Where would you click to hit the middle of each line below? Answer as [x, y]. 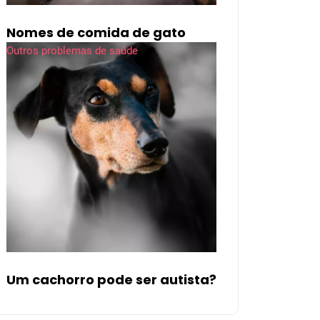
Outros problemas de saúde [72, 50]
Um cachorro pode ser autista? [111, 279]
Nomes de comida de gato [96, 32]
